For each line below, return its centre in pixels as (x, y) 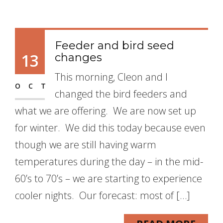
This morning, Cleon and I (111, 77)
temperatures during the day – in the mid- (109, 162)
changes (78, 57)
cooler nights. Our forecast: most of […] (103, 195)
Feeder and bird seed (114, 46)
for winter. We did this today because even (110, 128)
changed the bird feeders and (121, 94)
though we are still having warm (86, 145)
